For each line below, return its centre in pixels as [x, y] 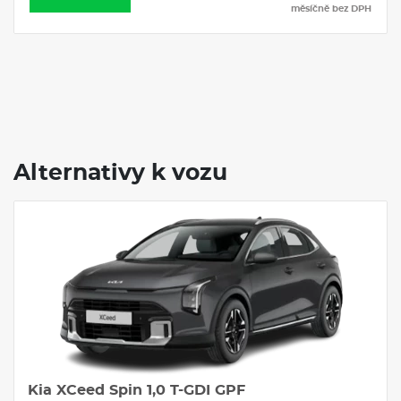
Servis [277, 220]
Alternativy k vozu [120, 173]
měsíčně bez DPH [331, 9]
